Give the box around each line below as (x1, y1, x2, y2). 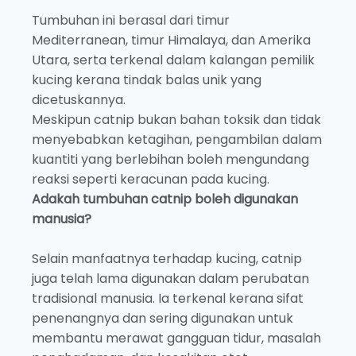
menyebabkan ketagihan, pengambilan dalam (32, 130, 322, 149)
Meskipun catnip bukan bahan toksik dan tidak (32, 110, 321, 130)
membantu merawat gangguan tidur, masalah (32, 329, 321, 348)
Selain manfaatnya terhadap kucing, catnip (32, 250, 302, 269)
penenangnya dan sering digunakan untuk (32, 309, 293, 328)
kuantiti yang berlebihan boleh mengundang (32, 150, 309, 169)
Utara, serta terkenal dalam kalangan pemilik (32, 51, 315, 70)
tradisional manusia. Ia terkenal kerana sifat (32, 289, 304, 308)
